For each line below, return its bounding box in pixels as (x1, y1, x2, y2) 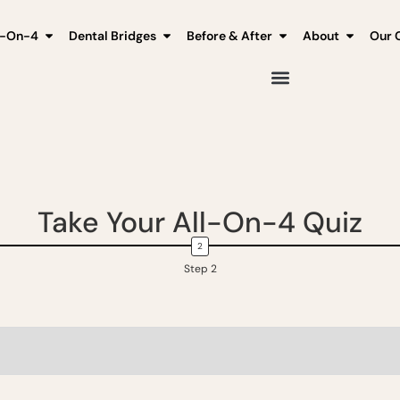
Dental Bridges (69, 28, 156, 44)
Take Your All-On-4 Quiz (37, 204, 362, 241)
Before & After (187, 28, 272, 44)
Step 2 (183, 262, 217, 276)
